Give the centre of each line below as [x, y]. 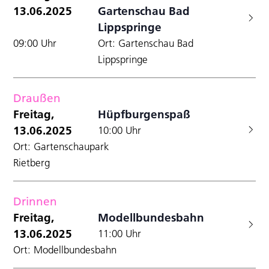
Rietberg [32, 162]
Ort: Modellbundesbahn [65, 249]
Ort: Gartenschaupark [61, 146]
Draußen [37, 98]
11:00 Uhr [120, 233]
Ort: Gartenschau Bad [146, 43]
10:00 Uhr [120, 130]
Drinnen [35, 201]
